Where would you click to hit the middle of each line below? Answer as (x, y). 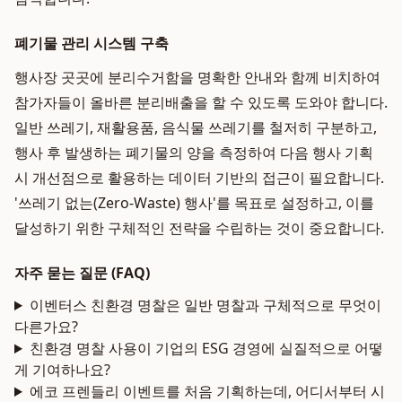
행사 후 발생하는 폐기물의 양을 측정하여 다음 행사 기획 (194, 153)
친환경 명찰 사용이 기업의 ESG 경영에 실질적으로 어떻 (206, 348)
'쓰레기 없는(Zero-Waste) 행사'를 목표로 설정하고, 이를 (194, 203)
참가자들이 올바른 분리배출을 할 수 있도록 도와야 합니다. (201, 102)
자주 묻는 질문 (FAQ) (82, 273)
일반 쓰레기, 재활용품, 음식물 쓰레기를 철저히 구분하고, (196, 127)
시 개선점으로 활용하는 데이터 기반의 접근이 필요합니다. (199, 178)
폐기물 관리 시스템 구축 (92, 43)
